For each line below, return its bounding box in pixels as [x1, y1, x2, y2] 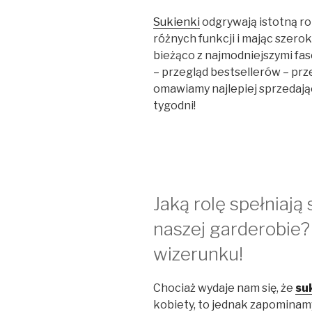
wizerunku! [153, 242, 243, 265]
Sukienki [153, 15, 200, 29]
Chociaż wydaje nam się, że [153, 281, 295, 295]
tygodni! [153, 98, 196, 112]
